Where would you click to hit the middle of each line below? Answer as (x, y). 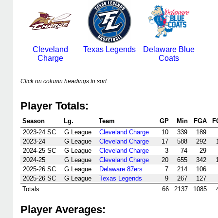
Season (34, 121)
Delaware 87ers (121, 169)
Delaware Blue (169, 49)
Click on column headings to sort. (64, 81)
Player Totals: (54, 106)
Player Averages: (63, 209)
